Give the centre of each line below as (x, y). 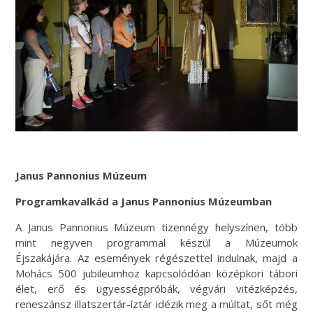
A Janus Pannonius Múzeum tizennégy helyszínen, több (156, 227)
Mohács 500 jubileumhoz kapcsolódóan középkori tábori (156, 274)
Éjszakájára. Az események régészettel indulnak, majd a (156, 258)
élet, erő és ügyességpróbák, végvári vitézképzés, (156, 289)
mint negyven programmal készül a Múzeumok (156, 243)
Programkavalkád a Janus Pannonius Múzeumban (144, 202)
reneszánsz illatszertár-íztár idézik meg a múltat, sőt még (156, 304)
